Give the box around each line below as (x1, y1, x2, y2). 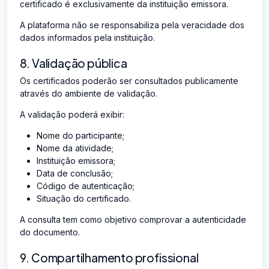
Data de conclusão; (36, 168, 113, 178)
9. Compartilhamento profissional (19, 250, 199, 265)
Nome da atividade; (36, 142, 113, 153)
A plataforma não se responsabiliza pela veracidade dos (19, 19, 244, 30)
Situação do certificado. (36, 193, 131, 204)
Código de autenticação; (36, 180, 134, 191)
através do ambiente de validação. (19, 88, 157, 98)
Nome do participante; (36, 130, 124, 141)
